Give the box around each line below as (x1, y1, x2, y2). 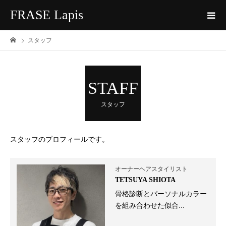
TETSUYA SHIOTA (115, 176, 176, 184)
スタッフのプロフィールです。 (10, 136, 109, 143)
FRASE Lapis (10, 8, 83, 22)
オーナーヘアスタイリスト (115, 165, 188, 173)
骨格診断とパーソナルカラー (115, 190, 207, 198)
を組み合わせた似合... (115, 202, 185, 209)
